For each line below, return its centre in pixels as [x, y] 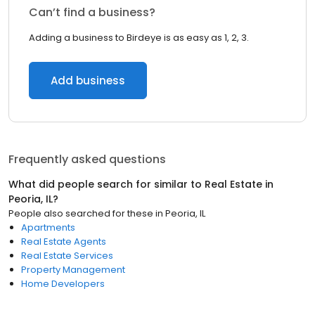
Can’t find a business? [92, 12]
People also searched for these [81, 213]
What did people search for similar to [107, 184]
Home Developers [63, 284]
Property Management [73, 270]
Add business [88, 81]
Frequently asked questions [87, 159]
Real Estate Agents [64, 242]
